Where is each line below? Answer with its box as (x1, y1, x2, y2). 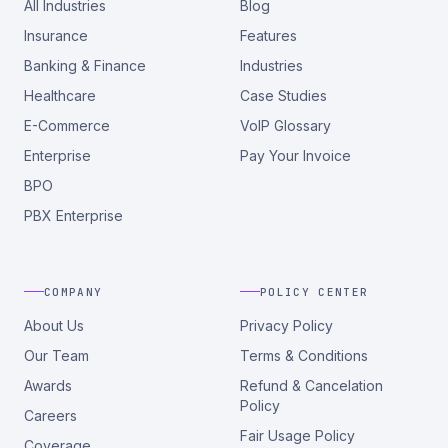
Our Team (24, 346, 89, 364)
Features (240, 27, 297, 44)
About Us (24, 316, 84, 334)
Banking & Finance (24, 57, 146, 74)
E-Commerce (24, 117, 110, 134)
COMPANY (44, 284, 103, 299)
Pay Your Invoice (240, 147, 351, 164)
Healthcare (24, 87, 96, 104)
